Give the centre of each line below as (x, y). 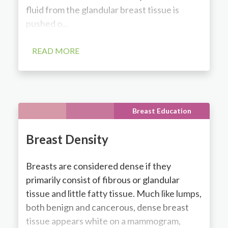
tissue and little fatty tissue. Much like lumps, (113, 193)
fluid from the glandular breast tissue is (102, 9)
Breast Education (162, 110)
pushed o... (47, 23)
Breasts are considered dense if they (98, 166)
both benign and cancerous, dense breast (107, 207)
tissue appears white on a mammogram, (103, 221)
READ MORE (55, 50)
